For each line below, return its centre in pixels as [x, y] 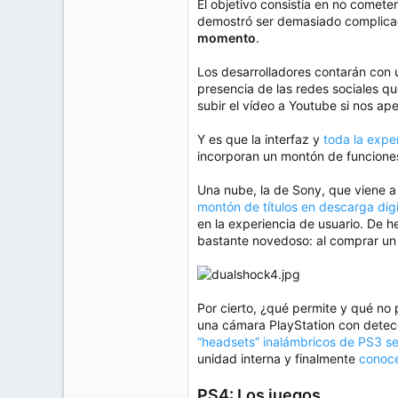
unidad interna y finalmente [278, 359]
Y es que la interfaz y [259, 139]
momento [227, 38]
